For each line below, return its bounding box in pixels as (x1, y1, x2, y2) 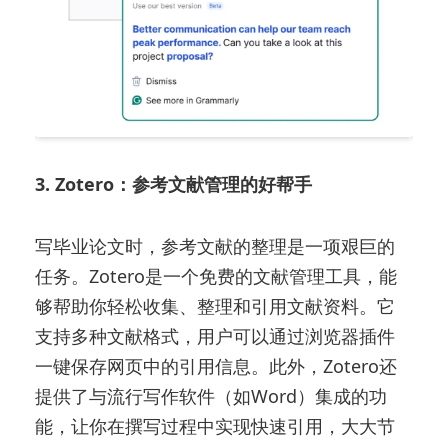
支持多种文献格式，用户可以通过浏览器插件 (35, 324, 396, 349)
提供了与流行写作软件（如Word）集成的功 (35, 384, 388, 409)
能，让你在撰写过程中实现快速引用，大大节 (35, 414, 396, 439)
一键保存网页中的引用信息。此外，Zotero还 (35, 354, 398, 379)
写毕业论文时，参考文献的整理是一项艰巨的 (35, 234, 396, 259)
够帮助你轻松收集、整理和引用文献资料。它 (35, 294, 396, 319)
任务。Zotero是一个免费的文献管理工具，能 (35, 264, 398, 289)
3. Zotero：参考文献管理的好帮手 (35, 172, 313, 197)
